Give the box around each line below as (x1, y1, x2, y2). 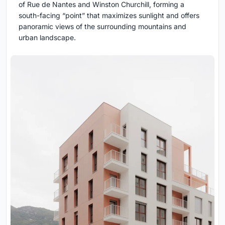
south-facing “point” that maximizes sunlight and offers (19, 11, 199, 20)
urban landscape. (19, 33, 76, 42)
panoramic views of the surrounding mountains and (19, 22, 186, 31)
